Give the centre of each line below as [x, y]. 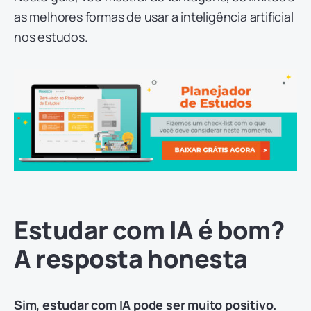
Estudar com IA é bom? [149, 230]
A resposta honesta [131, 258]
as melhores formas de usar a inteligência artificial [154, 17]
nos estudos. [51, 37]
